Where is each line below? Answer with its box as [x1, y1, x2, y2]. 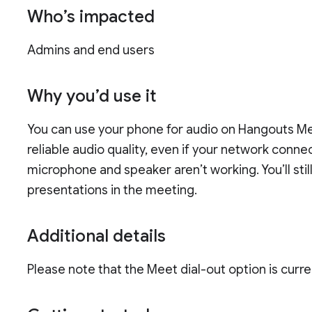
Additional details [27, 226, 166, 247]
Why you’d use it [27, 86, 157, 107]
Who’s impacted [27, 6, 155, 28]
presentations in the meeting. [27, 182, 198, 198]
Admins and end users [27, 42, 155, 58]
